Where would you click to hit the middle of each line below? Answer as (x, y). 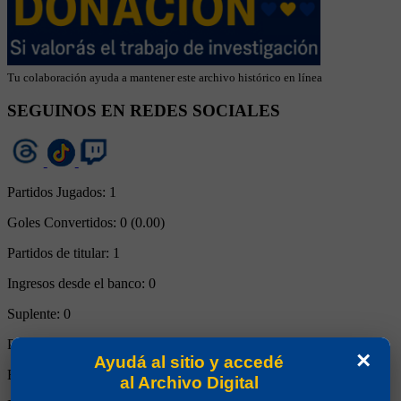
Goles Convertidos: (64, 223)
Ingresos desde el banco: (78, 284)
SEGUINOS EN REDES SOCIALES (144, 111)
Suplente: (35, 314)
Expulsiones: (45, 375)
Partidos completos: (64, 345)
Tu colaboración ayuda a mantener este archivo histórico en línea (165, 77)
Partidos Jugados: (58, 192)
